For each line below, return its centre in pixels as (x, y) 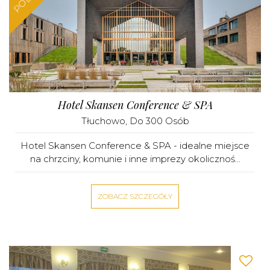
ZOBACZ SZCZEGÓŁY (135, 196)
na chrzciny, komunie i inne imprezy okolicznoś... (135, 159)
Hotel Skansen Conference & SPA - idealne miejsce (135, 146)
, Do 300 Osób (157, 121)
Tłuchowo (103, 121)
